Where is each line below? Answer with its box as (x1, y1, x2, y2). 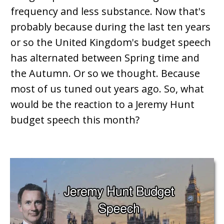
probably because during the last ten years (10, 19, 210, 33)
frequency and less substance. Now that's (10, 4, 205, 18)
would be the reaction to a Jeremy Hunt (10, 97, 194, 111)
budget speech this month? (10, 112, 139, 126)
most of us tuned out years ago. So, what (10, 81, 204, 95)
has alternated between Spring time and (10, 50, 199, 64)
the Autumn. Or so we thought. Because (10, 66, 200, 80)
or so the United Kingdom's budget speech (10, 35, 211, 49)
